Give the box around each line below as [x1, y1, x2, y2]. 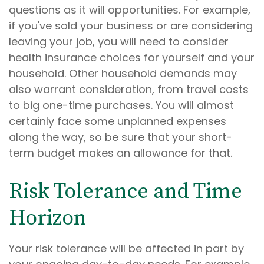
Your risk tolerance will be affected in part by [9, 241, 244, 256]
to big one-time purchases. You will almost [9, 98, 234, 113]
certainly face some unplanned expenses [9, 114, 226, 128]
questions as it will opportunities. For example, [9, 2, 250, 17]
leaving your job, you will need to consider [9, 34, 229, 49]
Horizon [9, 205, 86, 232]
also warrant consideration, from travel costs [9, 82, 249, 97]
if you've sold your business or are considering [9, 18, 253, 33]
